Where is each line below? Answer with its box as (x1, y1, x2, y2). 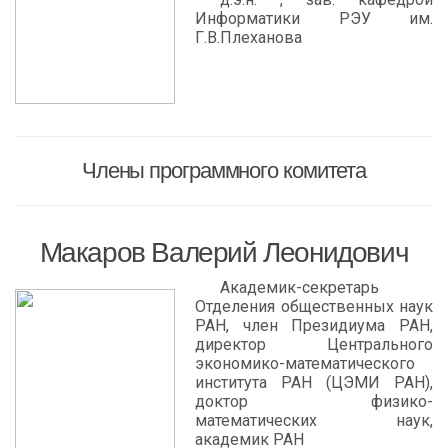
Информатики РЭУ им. (195, 9, 433, 28)
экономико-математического (195, 354, 415, 373)
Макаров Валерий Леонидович (39, 237, 409, 268)
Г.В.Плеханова (195, 28, 302, 47)
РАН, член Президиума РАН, (195, 316, 433, 335)
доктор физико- (195, 392, 433, 411)
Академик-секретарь (220, 278, 379, 297)
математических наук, (195, 411, 433, 430)
